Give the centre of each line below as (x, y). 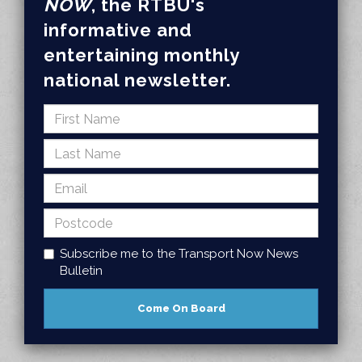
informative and (118, 30)
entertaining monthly (141, 55)
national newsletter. (137, 80)
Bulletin (81, 271)
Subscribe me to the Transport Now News (179, 254)
